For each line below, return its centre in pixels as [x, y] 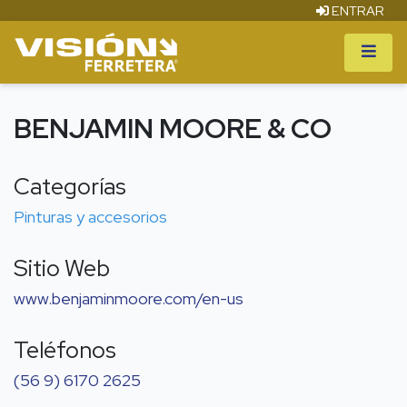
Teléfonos [65, 350]
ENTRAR [357, 10]
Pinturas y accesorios [90, 217]
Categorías [70, 187]
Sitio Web [62, 268]
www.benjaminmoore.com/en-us [129, 299]
